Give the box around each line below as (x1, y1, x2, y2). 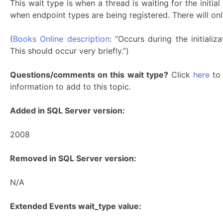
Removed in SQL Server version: (10, 153, 136, 163)
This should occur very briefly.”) (10, 46, 129, 56)
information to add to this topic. (10, 82, 131, 92)
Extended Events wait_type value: (10, 201, 141, 211)
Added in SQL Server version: (10, 106, 125, 115)
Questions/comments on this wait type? (10, 70, 168, 80)
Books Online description (13, 34, 110, 44)
